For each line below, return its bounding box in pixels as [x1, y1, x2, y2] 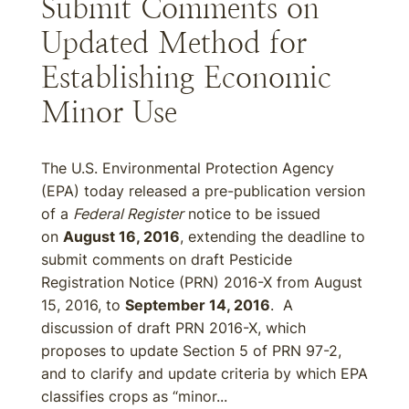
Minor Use [41, 96, 177, 129]
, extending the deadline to [180, 227, 365, 246]
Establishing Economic [41, 61, 331, 94]
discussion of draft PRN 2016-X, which [41, 319, 306, 337]
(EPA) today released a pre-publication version [41, 182, 365, 200]
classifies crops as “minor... [41, 387, 227, 405]
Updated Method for [41, 26, 307, 59]
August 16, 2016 [63, 227, 180, 246]
